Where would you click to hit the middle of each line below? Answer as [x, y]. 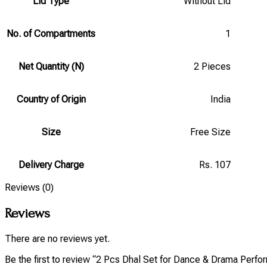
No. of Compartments [51, 33]
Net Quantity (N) [51, 66]
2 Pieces [212, 66]
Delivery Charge [51, 164]
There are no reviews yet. [57, 238]
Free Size [210, 132]
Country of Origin [51, 99]
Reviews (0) [29, 187]
